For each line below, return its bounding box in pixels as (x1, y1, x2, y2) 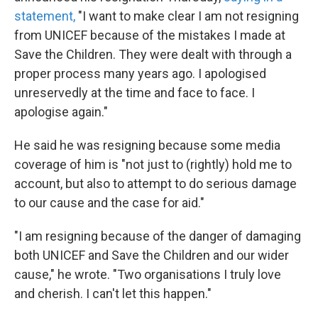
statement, (14, 9, 75, 24)
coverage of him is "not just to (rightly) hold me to (14, 157, 292, 172)
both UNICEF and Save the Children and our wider (14, 248, 289, 263)
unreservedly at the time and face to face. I (14, 85, 255, 101)
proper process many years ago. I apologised (14, 66, 266, 82)
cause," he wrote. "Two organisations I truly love (14, 267, 281, 283)
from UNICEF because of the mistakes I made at (14, 28, 285, 43)
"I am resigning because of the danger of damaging (14, 229, 301, 244)
